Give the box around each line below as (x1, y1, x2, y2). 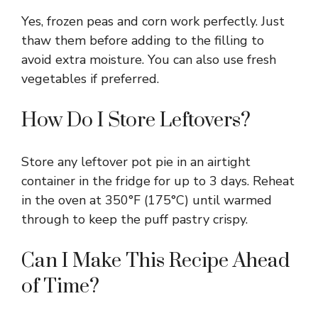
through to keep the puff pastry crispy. (21, 211, 248, 229)
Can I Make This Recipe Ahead (21, 248, 290, 274)
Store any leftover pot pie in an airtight (21, 153, 251, 171)
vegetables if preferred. (21, 70, 159, 88)
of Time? (21, 274, 99, 300)
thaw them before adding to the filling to (21, 32, 264, 50)
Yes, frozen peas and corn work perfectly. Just (21, 13, 285, 31)
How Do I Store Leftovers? (21, 108, 251, 133)
